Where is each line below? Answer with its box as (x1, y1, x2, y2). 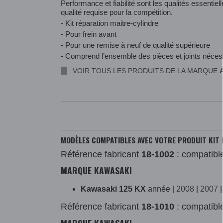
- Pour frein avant (61, 30, 116, 39)
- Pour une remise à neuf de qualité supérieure (61, 41, 210, 50)
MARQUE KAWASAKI (61, 164, 132, 177)
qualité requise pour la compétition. (61, 8, 173, 17)
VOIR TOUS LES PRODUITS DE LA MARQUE (73, 67, 220, 75)
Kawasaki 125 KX (81, 185, 146, 194)
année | (146, 185, 176, 194)
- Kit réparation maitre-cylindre (61, 19, 158, 28)
